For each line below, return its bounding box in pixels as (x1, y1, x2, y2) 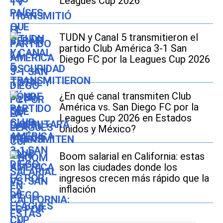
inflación (59, 183, 96, 195)
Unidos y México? (59, 122, 136, 135)
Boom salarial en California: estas (59, 150, 205, 162)
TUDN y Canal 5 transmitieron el (59, 31, 198, 43)
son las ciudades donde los (59, 161, 177, 173)
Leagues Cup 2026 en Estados (59, 111, 192, 124)
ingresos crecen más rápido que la (59, 172, 209, 184)
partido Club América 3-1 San (59, 42, 187, 54)
